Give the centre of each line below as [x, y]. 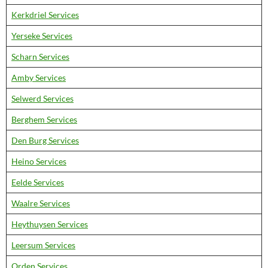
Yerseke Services [42, 36]
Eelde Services [38, 182]
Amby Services [39, 77]
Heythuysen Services [50, 224]
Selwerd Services [42, 98]
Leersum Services [43, 245]
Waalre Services [41, 203]
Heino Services [39, 161]
